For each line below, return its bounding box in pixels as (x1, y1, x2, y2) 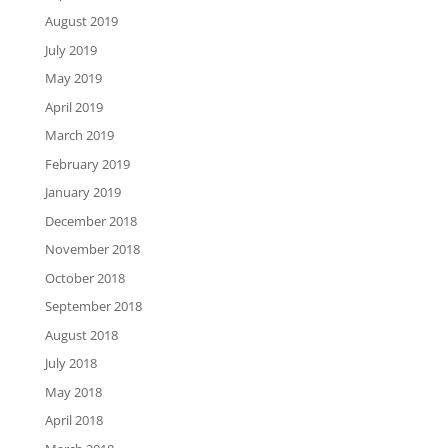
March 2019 (44, 126, 114, 145)
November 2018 (44, 240, 140, 259)
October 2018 (44, 268, 125, 287)
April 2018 (44, 411, 103, 430)
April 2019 (44, 97, 103, 116)
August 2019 (44, 12, 118, 31)
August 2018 (44, 325, 118, 344)
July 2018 (44, 354, 97, 373)
